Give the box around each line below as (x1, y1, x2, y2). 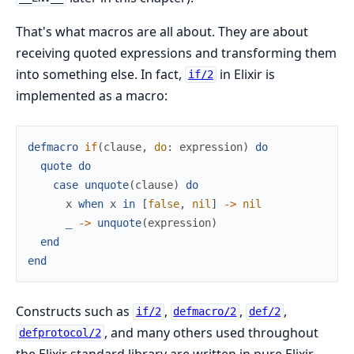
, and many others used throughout (104, 323, 318, 341)
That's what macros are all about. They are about (16, 22, 308, 40)
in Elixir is (216, 65, 275, 83)
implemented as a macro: (16, 86, 168, 104)
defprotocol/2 (18, 326, 101, 340)
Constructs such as (16, 302, 133, 320)
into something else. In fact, (16, 65, 185, 83)
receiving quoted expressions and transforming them (16, 43, 337, 62)
